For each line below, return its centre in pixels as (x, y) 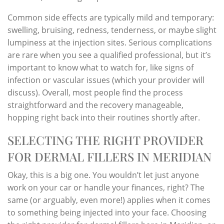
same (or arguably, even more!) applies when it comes (109, 200)
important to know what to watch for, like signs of (100, 67)
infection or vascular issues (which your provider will (106, 80)
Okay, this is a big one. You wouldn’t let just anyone (103, 175)
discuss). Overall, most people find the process (95, 92)
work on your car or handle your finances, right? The (106, 187)
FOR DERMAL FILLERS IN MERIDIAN (109, 156)
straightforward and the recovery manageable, (95, 105)
